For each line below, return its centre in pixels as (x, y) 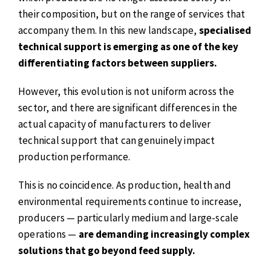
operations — (48, 234)
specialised (225, 31)
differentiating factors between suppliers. (118, 63)
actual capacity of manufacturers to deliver (115, 124)
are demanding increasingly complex (164, 234)
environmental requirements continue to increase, (130, 201)
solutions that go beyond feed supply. (107, 250)
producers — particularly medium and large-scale (129, 217)
